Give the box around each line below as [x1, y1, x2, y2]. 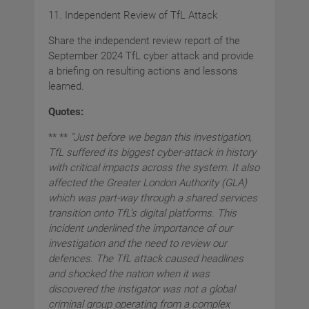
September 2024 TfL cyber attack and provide [48, 50, 254, 63]
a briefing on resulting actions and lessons [48, 65, 238, 78]
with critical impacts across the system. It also [48, 161, 259, 175]
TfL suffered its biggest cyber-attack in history [48, 146, 256, 159]
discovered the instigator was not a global [48, 283, 235, 296]
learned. [48, 80, 84, 93]
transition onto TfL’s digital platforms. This [48, 207, 237, 220]
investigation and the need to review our [48, 237, 227, 250]
